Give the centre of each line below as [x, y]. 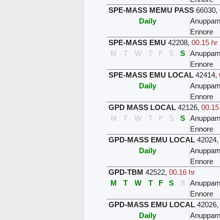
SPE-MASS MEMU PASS [151, 10]
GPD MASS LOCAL [142, 107]
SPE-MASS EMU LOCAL [151, 75]
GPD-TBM [126, 172]
